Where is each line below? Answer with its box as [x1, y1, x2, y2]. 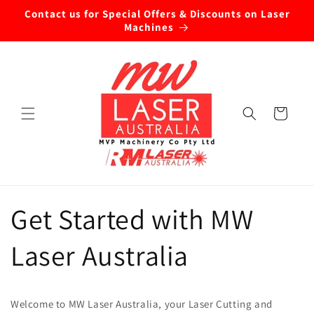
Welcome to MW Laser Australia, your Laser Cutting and [11, 297, 273, 310]
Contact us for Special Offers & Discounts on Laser [24, 7, 290, 20]
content [20, 15, 59, 29]
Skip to [20, 2, 55, 16]
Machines [124, 20, 174, 34]
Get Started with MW [11, 200, 254, 237]
